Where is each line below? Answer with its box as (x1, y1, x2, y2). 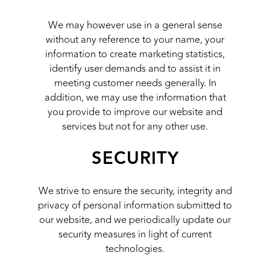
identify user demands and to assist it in (49, 61, 221, 77)
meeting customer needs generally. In (54, 75, 216, 92)
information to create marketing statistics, (45, 46, 225, 63)
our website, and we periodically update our (39, 212, 231, 228)
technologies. (105, 240, 165, 257)
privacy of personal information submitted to (38, 197, 232, 213)
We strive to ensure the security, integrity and (38, 183, 232, 199)
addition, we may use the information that (44, 90, 226, 106)
